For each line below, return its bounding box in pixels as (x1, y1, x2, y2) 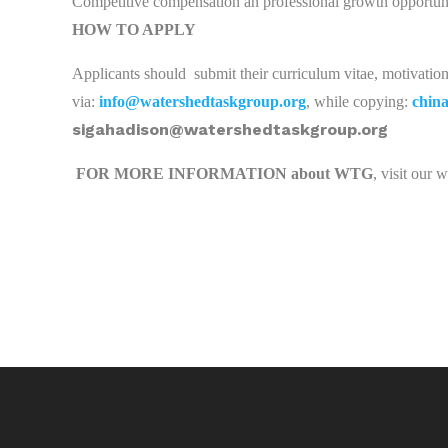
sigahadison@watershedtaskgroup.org (72, 119, 388, 139)
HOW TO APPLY (72, 20, 196, 38)
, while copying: (306, 92, 412, 110)
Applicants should (72, 64, 186, 82)
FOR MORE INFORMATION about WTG (76, 164, 373, 182)
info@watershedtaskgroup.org (99, 92, 306, 110)
